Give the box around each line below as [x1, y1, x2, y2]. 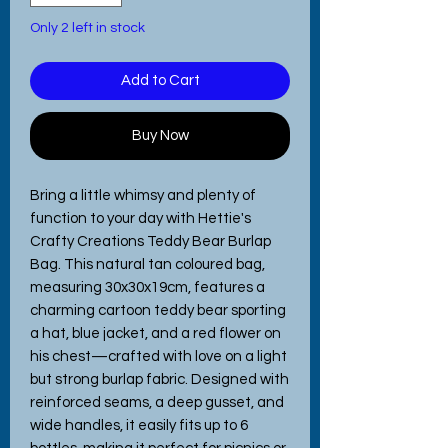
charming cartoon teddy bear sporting [30, 302, 286, 318]
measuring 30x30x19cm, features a [30, 279, 265, 295]
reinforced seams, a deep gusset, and [30, 394, 284, 410]
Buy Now [131, 127, 189, 143]
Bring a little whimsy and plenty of [30, 187, 256, 203]
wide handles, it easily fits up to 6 [30, 417, 248, 433]
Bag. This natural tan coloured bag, [30, 256, 265, 272]
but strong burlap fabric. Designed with [30, 371, 289, 387]
